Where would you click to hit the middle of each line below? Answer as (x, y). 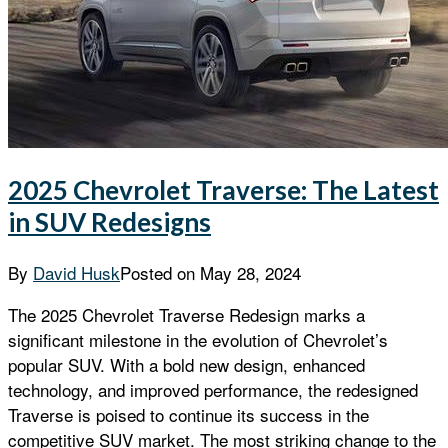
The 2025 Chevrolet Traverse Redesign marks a (186, 315)
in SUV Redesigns (109, 222)
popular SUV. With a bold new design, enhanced (186, 365)
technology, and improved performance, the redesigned (213, 390)
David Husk (76, 273)
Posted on (160, 273)
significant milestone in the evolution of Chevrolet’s (198, 340)
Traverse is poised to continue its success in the (188, 415)
